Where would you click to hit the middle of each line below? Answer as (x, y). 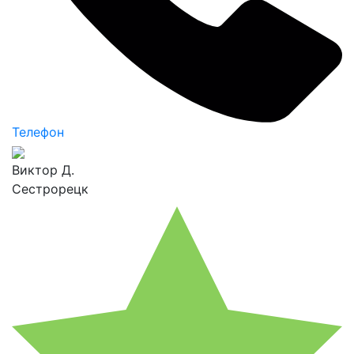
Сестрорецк (50, 189)
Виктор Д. (43, 170)
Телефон (38, 132)
